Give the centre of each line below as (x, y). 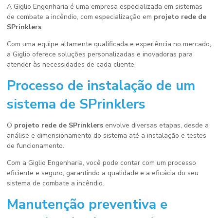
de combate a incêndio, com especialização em (80, 17)
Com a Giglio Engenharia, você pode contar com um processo (101, 163)
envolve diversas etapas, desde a (156, 125)
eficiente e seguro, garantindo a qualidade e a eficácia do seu (103, 173)
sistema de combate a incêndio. (55, 183)
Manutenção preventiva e (87, 204)
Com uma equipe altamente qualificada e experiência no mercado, (109, 44)
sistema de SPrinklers (76, 104)
